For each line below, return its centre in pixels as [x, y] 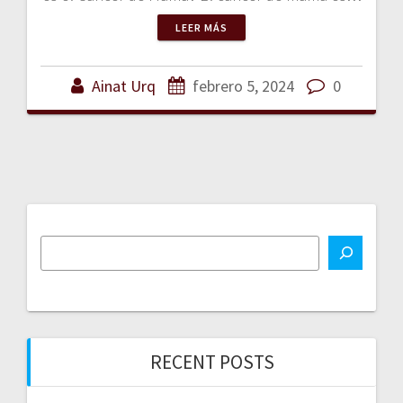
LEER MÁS [201, 27]
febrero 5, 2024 [243, 85]
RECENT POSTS [212, 362]
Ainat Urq [124, 85]
